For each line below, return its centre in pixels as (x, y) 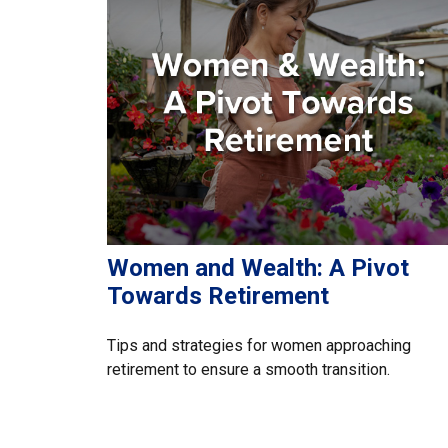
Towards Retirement (218, 306)
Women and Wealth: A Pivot (258, 278)
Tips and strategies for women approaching (259, 356)
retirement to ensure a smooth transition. (248, 380)
